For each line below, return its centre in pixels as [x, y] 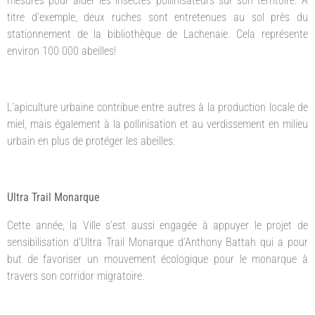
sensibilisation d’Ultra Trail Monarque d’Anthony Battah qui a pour [157, 243]
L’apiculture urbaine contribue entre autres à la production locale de [157, 108]
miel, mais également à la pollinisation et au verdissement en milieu [157, 124]
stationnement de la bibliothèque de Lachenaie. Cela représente [157, 34]
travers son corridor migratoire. [76, 276]
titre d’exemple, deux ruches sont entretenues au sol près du [157, 18]
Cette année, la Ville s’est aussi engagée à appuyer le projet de [157, 226]
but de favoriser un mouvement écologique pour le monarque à [157, 259]
